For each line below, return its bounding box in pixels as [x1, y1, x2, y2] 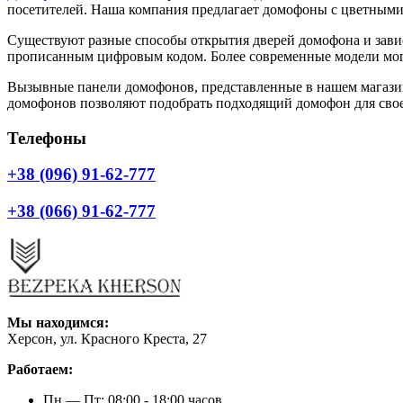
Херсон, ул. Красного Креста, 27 [7, 330, 207, 346]
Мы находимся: [7, 314, 109, 330]
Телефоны [7, 128, 86, 148]
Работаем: [7, 361, 73, 377]
